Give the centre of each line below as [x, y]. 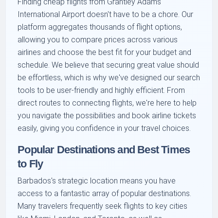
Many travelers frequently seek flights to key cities [103, 206]
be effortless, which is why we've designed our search [109, 78]
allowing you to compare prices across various [98, 40]
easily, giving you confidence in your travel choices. [104, 128]
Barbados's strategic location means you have [97, 181]
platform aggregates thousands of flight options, [100, 27]
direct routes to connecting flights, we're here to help [107, 103]
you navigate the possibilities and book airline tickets [107, 116]
